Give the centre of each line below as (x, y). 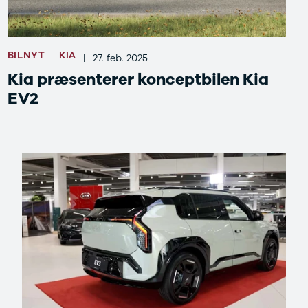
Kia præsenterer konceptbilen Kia (138, 80)
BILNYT (26, 56)
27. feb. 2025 (120, 58)
